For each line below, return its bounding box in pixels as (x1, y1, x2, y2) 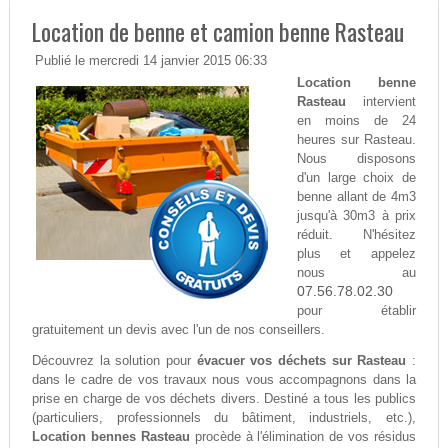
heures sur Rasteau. (296, 132, 417, 148)
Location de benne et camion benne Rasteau (31, 13, 404, 50)
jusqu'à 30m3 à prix (296, 208, 417, 224)
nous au (296, 265, 417, 281)
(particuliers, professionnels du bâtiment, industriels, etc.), (31, 410, 417, 426)
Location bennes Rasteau (31, 429, 190, 445)
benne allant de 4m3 (296, 189, 417, 205)
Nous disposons (296, 151, 417, 167)
